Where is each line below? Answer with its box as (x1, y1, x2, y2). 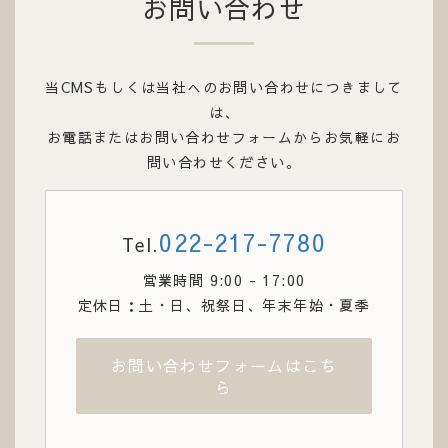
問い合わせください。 (147, 152, 301, 173)
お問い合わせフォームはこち (110, 354, 338, 377)
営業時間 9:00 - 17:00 (142, 270, 306, 291)
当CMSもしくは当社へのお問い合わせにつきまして (45, 77, 403, 98)
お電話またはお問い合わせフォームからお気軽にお (46, 127, 402, 148)
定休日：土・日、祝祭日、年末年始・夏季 (77, 295, 371, 316)
